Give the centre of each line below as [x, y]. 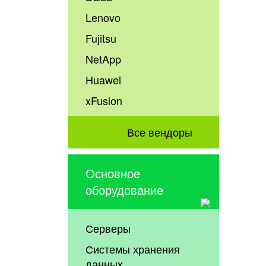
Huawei [104, 80]
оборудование [125, 189]
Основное [113, 173]
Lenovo [103, 18]
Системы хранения [133, 248]
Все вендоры [159, 132]
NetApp [104, 59]
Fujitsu [101, 38]
